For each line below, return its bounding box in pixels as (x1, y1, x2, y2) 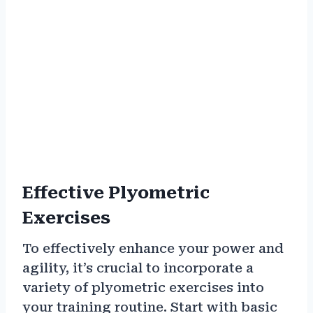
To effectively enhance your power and (22, 241, 284, 256)
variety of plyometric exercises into (22, 280, 264, 296)
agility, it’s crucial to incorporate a (22, 261, 254, 276)
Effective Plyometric (22, 183, 210, 203)
